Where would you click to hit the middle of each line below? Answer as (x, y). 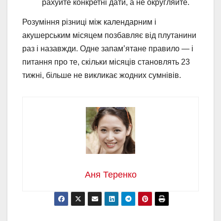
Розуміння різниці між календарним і (89, 22)
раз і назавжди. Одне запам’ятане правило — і (108, 48)
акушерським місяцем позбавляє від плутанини (109, 35)
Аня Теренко (110, 174)
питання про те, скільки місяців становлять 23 (106, 62)
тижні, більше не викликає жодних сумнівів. (102, 75)
